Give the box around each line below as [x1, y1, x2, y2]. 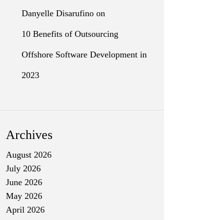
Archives [6, 128, 53, 142]
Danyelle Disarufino [22, 8, 94, 18]
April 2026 [6, 205, 45, 215]
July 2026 [6, 164, 41, 173]
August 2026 [6, 150, 52, 160]
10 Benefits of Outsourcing [22, 29, 118, 39]
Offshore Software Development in [22, 50, 147, 59]
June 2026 [6, 177, 42, 187]
